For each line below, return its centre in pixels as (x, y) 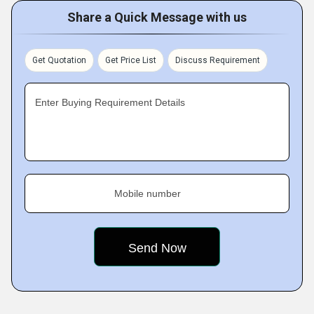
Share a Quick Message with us (157, 17)
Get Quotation (59, 60)
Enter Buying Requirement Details (110, 102)
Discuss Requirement (218, 60)
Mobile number (148, 193)
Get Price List (131, 60)
